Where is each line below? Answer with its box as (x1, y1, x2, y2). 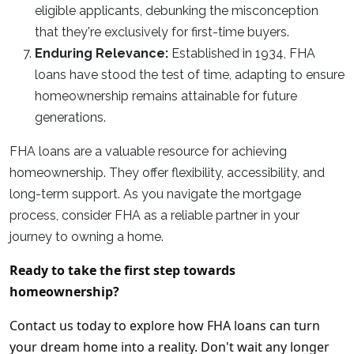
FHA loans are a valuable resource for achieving (9, 144, 287, 159)
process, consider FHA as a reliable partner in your (9, 208, 299, 223)
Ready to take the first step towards (9, 262, 235, 279)
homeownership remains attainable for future (35, 88, 297, 104)
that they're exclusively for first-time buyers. (35, 24, 289, 40)
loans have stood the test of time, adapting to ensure (35, 67, 345, 82)
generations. (35, 110, 106, 125)
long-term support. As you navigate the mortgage (9, 186, 301, 201)
